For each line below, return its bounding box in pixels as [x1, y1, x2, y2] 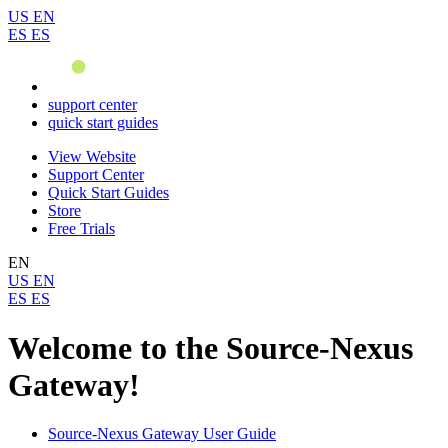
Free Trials [48, 220, 115, 238]
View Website [48, 148, 136, 166]
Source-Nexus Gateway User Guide [48, 425, 276, 443]
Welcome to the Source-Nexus [8, 329, 413, 366]
